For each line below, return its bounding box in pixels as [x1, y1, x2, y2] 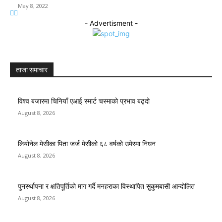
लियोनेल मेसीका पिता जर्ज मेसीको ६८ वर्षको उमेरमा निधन [18, 139, 156, 148]
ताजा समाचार [16, 65, 48, 74]
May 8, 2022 [18, 1, 48, 9]
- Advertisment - [84, 18, 138, 27]
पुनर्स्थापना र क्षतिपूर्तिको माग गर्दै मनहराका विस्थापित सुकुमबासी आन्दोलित [18, 182, 195, 190]
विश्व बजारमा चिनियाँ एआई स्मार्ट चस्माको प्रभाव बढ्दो [18, 97, 150, 105]
